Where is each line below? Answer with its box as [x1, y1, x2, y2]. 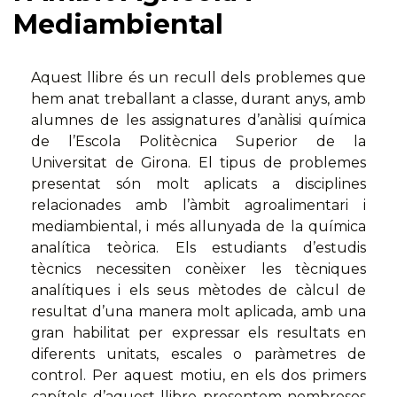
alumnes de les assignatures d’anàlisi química [31, 112, 366, 129]
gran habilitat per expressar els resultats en [31, 324, 366, 342]
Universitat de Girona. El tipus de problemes [31, 154, 366, 172]
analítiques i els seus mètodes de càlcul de [31, 282, 366, 300]
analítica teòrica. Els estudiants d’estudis [31, 239, 366, 257]
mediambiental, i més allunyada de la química [31, 218, 366, 236]
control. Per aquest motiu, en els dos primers [31, 367, 366, 385]
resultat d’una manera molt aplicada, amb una [31, 303, 366, 321]
